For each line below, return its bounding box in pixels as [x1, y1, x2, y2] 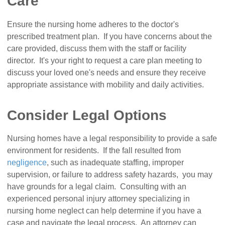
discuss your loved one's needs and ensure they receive [7, 68, 206, 77]
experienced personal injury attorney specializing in [7, 194, 190, 203]
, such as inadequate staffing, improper [47, 158, 184, 167]
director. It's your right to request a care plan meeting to [7, 56, 202, 65]
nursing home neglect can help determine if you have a [7, 206, 202, 215]
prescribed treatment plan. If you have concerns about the [7, 32, 212, 41]
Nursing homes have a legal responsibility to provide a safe [7, 134, 217, 143]
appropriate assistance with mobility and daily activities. [7, 80, 204, 89]
